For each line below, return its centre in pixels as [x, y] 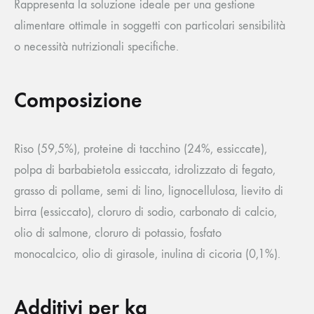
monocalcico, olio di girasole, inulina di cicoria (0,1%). [147, 254]
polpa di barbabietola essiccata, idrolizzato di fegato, [145, 170]
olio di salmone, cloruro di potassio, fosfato [118, 233]
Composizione [78, 101]
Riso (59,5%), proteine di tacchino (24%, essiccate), [141, 149]
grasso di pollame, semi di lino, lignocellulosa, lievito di [149, 191]
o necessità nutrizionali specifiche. [96, 47]
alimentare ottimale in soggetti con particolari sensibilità [150, 26]
